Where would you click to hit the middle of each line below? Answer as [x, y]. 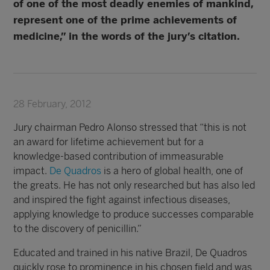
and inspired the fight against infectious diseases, [122, 200]
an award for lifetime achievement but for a [109, 142]
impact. [32, 171]
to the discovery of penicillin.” [78, 229]
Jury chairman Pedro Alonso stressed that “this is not [130, 127]
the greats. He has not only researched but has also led [134, 185]
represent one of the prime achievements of [125, 20]
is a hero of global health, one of [172, 171]
